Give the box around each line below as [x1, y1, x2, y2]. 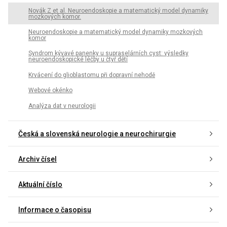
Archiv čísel [18, 155, 57, 164]
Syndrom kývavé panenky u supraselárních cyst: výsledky [28, 50, 188, 57]
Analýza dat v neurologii [28, 102, 96, 109]
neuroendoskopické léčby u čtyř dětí [28, 56, 128, 63]
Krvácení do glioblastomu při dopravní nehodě [28, 71, 155, 79]
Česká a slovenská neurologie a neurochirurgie [18, 130, 176, 138]
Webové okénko [28, 87, 72, 94]
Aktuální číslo [18, 180, 62, 189]
